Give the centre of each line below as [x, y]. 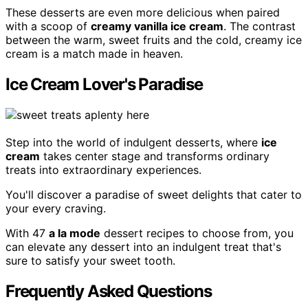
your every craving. [56, 209]
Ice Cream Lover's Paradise [104, 85]
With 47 [27, 233]
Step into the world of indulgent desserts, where [133, 143]
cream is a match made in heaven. [94, 54]
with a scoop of [48, 26]
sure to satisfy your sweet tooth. [90, 261]
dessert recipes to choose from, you [197, 233]
